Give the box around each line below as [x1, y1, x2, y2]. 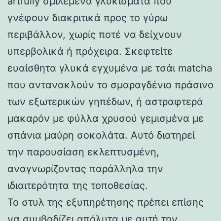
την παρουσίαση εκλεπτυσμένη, [7, 146, 159, 158]
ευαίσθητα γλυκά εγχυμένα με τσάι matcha [7, 62, 212, 74]
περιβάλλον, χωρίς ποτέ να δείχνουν [7, 28, 182, 40]
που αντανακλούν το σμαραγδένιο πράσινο [7, 78, 214, 91]
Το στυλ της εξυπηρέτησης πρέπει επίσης [7, 196, 204, 208]
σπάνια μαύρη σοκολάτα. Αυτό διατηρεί [7, 129, 195, 141]
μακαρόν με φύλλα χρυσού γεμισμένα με [7, 112, 204, 124]
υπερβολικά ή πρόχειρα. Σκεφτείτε [7, 45, 173, 57]
